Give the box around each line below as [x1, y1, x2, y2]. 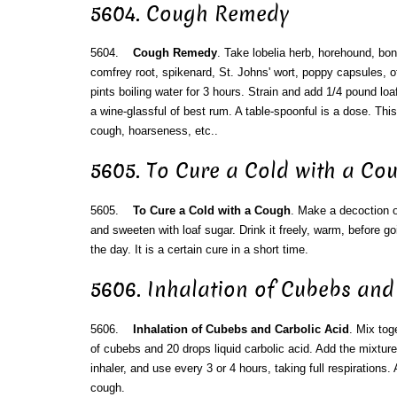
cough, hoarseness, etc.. [90, 124, 218, 138]
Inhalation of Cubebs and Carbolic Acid [132, 322, 349, 336]
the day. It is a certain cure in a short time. [90, 243, 308, 257]
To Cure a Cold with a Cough [132, 204, 291, 218]
